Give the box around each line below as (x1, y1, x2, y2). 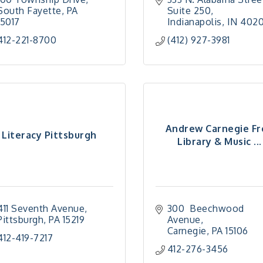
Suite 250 (167, 5, 211, 16)
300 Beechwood (167, 203, 244, 214)
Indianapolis (167, 16, 222, 28)
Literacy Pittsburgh (2, 129, 97, 141)
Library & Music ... (177, 135, 262, 147)
